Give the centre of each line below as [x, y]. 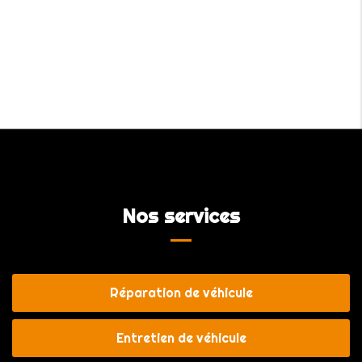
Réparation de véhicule [181, 293]
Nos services [181, 216]
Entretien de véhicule [181, 338]
